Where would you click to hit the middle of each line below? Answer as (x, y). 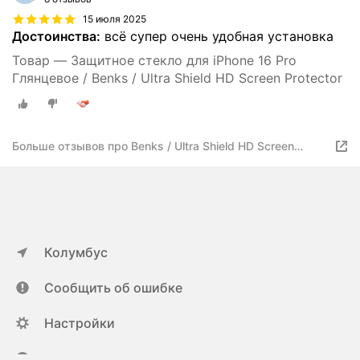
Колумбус (76, 252)
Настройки (80, 323)
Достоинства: (56, 37)
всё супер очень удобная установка (217, 37)
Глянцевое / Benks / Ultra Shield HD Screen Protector (177, 78)
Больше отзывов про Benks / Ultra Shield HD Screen (153, 146)
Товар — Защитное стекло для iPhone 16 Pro (154, 61)
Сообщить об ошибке (113, 288)
